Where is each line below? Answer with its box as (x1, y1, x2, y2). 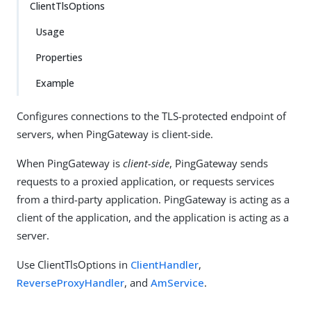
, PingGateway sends (169, 156, 268, 170)
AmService (151, 276, 204, 289)
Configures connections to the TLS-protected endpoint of (17, 109, 286, 123)
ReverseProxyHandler (17, 276, 124, 289)
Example (35, 76, 74, 90)
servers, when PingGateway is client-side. (17, 127, 213, 141)
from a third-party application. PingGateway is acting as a (17, 192, 289, 206)
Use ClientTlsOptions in (17, 258, 131, 271)
